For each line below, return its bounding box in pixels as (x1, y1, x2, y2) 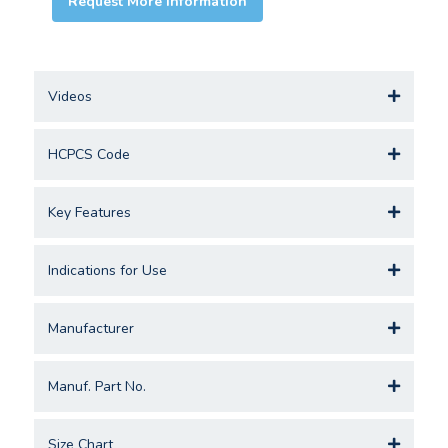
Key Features (48, 202, 131, 222)
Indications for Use (48, 260, 167, 280)
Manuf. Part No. (48, 376, 146, 396)
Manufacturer (48, 318, 134, 338)
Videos (48, 86, 92, 106)
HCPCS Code (48, 144, 130, 164)
